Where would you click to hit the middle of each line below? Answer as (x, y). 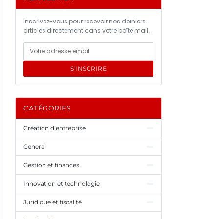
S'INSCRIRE (88, 69)
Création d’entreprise (55, 128)
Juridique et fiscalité (53, 202)
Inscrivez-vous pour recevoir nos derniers (85, 21)
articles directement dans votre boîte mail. (87, 31)
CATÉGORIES (47, 108)
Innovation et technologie (62, 184)
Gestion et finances (51, 165)
